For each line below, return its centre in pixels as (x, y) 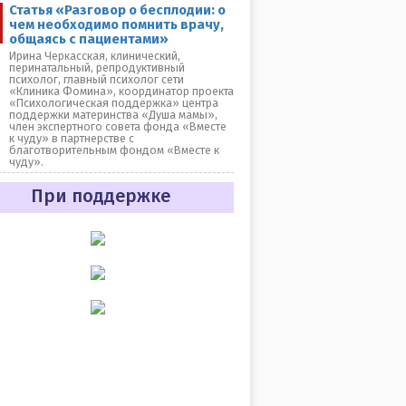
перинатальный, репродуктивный (97, 68)
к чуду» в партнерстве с (72, 138)
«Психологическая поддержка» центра (114, 103)
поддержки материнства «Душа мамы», (113, 115)
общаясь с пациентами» (89, 39)
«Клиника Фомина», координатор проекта (121, 91)
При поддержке (100, 196)
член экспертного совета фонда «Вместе (118, 126)
